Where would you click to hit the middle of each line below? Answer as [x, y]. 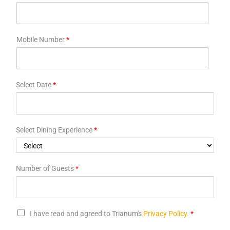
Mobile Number [41, 40]
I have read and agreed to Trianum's [86, 214]
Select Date [34, 85]
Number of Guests [46, 169]
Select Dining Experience [55, 130]
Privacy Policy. [165, 214]
